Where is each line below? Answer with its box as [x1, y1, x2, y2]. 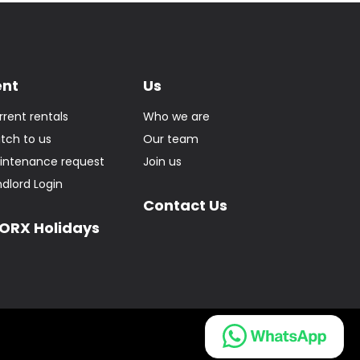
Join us [142, 153, 182, 170]
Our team [142, 130, 198, 147]
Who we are [142, 108, 210, 125]
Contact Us [142, 194, 227, 215]
